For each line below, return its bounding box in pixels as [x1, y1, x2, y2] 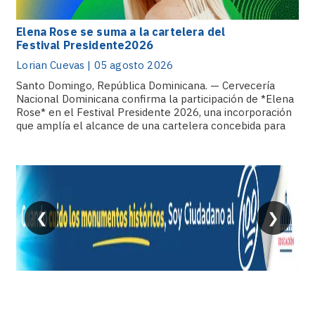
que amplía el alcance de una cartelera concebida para [16, 119, 286, 132]
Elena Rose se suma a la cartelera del [16, 25, 226, 39]
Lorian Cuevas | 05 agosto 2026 [16, 58, 174, 72]
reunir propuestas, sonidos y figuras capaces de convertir [16, 132, 293, 146]
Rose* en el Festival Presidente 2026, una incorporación [16, 105, 292, 119]
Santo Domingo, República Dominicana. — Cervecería [16, 79, 276, 92]
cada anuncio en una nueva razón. [16, 146, 181, 159]
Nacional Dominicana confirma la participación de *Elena [16, 92, 295, 105]
